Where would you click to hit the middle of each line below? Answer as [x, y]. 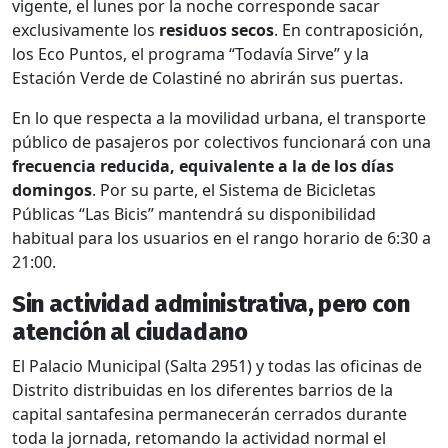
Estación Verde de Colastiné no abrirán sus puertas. [207, 77]
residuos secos [216, 29]
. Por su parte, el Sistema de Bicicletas [234, 189]
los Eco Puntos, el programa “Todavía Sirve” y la [190, 53]
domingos [52, 189]
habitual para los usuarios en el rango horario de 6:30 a [221, 237]
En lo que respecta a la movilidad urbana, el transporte [219, 117]
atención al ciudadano [130, 331]
